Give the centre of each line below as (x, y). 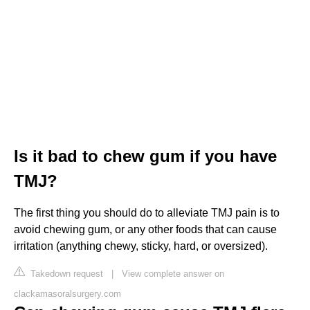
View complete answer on (173, 273)
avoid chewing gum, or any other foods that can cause (145, 229)
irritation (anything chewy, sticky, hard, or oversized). (141, 246)
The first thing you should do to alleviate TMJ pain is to (147, 212)
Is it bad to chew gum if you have (145, 156)
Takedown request (65, 273)
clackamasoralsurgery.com (67, 293)
